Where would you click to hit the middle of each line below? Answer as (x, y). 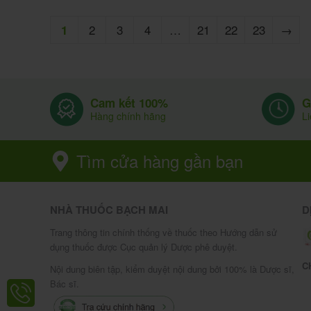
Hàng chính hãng (128, 116)
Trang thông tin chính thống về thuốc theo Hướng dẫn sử (163, 233)
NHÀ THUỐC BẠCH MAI (109, 209)
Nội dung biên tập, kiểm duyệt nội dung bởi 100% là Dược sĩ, (172, 269)
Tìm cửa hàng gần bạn (160, 160)
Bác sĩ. (65, 283)
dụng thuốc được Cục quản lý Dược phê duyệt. (144, 247)
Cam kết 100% (129, 103)
